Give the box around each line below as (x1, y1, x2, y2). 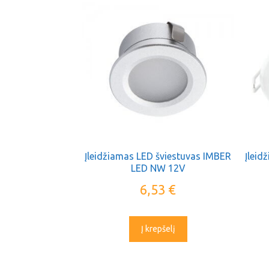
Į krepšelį (141, 223, 175, 234)
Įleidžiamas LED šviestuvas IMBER (85, 150, 232, 162)
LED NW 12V (130, 162, 186, 174)
